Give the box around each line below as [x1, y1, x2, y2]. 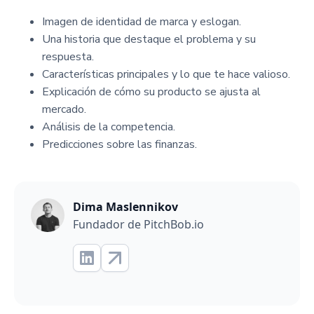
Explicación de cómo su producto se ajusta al [42, 84, 261, 100]
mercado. [42, 102, 86, 117]
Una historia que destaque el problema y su [42, 32, 256, 47]
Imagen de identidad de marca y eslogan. [42, 14, 241, 29]
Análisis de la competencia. [42, 119, 175, 135]
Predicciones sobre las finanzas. [42, 137, 197, 152]
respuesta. [42, 49, 94, 64]
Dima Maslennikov [73, 199, 178, 214]
